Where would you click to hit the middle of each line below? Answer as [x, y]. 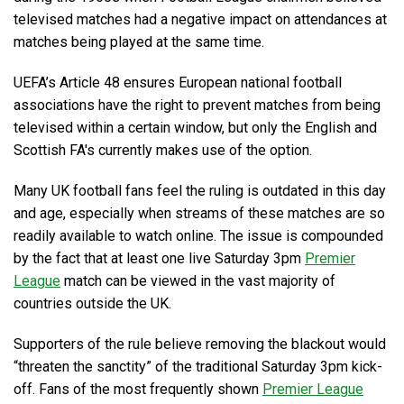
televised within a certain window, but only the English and [195, 128]
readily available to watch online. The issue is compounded [198, 236]
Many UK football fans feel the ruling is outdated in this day [200, 191]
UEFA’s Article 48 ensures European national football [178, 83]
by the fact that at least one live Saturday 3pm [159, 258]
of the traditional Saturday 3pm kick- [267, 367]
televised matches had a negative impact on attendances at [200, 19]
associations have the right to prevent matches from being [197, 105]
